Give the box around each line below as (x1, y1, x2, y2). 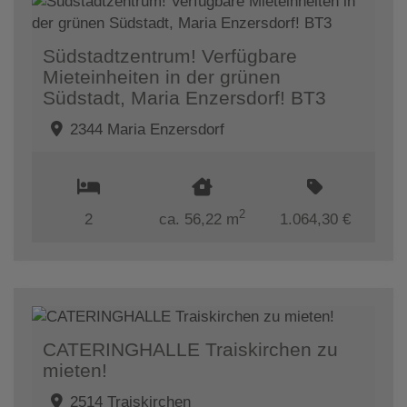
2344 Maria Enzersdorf (70, 120, 224, 138)
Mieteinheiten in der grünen (43, 65, 281, 87)
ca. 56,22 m (158, 210, 239, 228)
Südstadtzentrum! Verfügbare (43, 45, 297, 66)
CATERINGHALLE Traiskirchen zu (43, 338, 338, 360)
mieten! (43, 359, 107, 381)
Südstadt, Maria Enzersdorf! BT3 (43, 86, 326, 108)
